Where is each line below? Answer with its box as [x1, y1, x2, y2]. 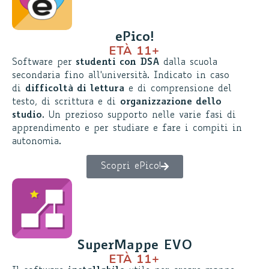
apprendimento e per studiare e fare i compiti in [12, 124, 242, 133]
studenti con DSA [72, 58, 163, 67]
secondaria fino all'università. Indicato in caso [12, 71, 229, 80]
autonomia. [12, 137, 61, 147]
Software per [12, 58, 72, 67]
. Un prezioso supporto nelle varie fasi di [42, 110, 236, 120]
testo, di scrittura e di [12, 97, 120, 107]
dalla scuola [163, 58, 217, 67]
